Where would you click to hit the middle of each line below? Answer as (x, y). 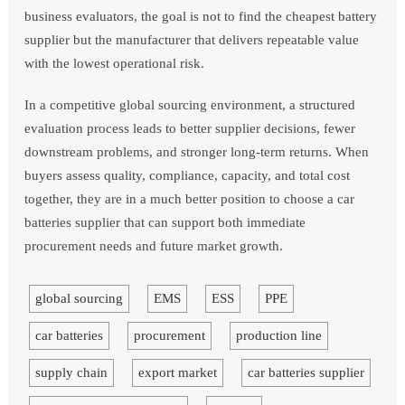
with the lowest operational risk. (115, 64)
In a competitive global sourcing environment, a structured (190, 105)
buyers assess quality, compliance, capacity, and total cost (188, 176)
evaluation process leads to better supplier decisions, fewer (190, 129)
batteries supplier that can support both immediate (165, 223)
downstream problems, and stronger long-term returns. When (197, 152)
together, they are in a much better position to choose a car (190, 199)
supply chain (71, 373)
